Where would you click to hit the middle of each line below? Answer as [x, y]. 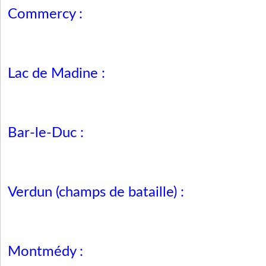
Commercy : [45, 15]
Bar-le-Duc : [46, 133]
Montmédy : [45, 252]
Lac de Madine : [56, 74]
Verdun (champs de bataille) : [96, 193]
